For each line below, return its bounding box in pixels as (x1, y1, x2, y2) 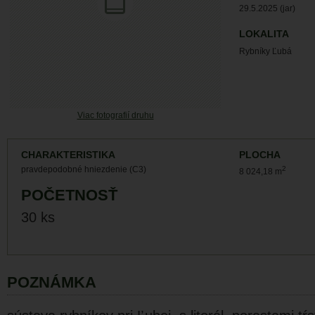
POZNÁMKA (7, 274, 96, 291)
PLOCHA (239, 150, 281, 160)
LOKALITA (239, 29, 289, 39)
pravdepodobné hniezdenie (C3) (21, 165, 146, 174)
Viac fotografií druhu (77, 110, 154, 120)
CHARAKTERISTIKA (21, 150, 115, 160)
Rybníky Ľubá (239, 46, 292, 56)
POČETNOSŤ (21, 186, 117, 204)
